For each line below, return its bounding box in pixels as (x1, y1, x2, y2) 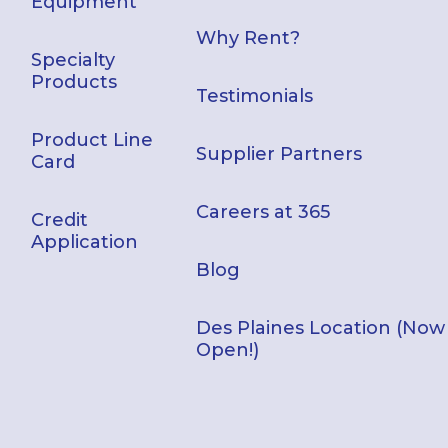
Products (31, 71, 118, 94)
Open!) (196, 339, 260, 362)
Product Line (31, 129, 154, 152)
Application (31, 231, 139, 254)
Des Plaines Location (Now (196, 317, 446, 340)
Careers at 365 (196, 201, 331, 224)
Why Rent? (196, 27, 301, 50)
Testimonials (196, 85, 314, 108)
